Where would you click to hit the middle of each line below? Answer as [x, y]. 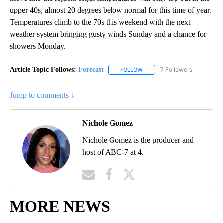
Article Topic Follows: [43, 70]
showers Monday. [38, 46]
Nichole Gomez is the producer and [138, 140]
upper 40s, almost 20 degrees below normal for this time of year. [111, 10]
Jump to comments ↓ [42, 95]
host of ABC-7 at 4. [113, 152]
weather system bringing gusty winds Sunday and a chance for [108, 34]
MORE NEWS [60, 206]
